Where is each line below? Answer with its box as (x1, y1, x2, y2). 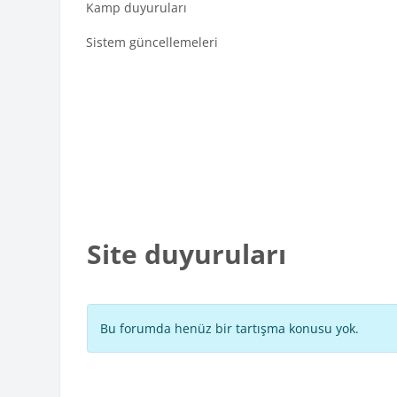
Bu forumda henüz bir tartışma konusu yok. (100, 320, 360, 338)
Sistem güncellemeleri (86, 34, 219, 51)
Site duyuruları (87, 236, 287, 273)
